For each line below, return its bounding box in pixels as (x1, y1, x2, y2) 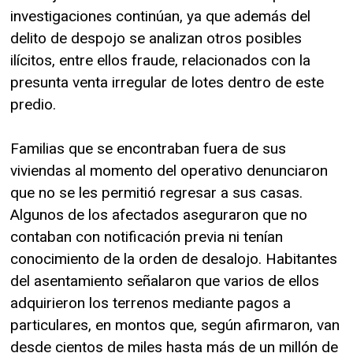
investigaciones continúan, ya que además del (10, 6, 310, 25)
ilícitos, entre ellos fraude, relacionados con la (10, 50, 310, 69)
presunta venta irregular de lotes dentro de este (10, 72, 324, 91)
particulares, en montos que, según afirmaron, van (10, 315, 340, 334)
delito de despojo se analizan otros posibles (10, 28, 302, 47)
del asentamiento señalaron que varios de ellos (10, 271, 319, 290)
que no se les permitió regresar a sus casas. (10, 183, 303, 202)
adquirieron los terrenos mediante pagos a (10, 293, 291, 312)
